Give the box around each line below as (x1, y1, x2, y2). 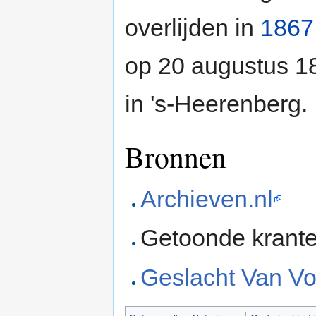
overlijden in (125, 13, 260, 41)
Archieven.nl (140, 185, 274, 212)
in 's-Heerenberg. (125, 90, 308, 117)
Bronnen (125, 136, 226, 176)
